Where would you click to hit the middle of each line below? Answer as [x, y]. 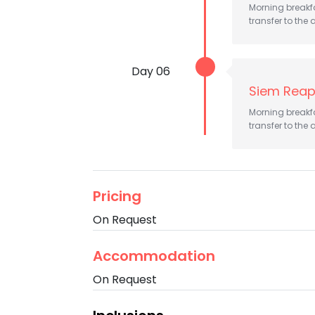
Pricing [117, 196]
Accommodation [154, 256]
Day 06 [151, 71]
